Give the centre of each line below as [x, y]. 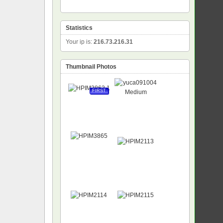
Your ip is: [79, 42]
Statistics [79, 28]
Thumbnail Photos [91, 66]
